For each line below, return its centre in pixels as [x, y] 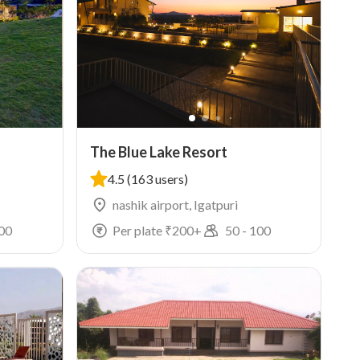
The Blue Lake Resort [158, 152]
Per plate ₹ [142, 230]
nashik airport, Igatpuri [175, 205]
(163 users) [157, 179]
